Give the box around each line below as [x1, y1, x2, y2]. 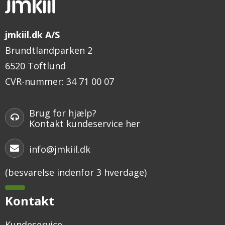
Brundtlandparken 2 [5, 44, 92, 56]
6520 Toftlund [5, 59, 66, 72]
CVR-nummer [5, 75, 62, 87]
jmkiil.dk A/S [5, 28, 60, 41]
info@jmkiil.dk [29, 143, 90, 155]
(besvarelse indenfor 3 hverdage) [5, 166, 147, 178]
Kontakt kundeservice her [29, 118, 140, 130]
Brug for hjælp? [29, 107, 96, 120]
